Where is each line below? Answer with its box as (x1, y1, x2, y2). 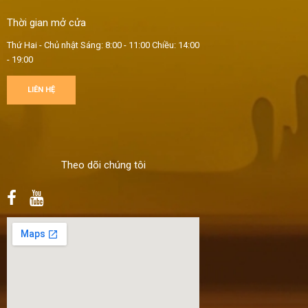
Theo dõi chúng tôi (60, 158, 146, 171)
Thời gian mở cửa (7, 16, 86, 29)
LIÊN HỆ (27, 85, 56, 94)
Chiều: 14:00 (150, 39, 199, 50)
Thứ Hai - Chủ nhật (7, 39, 78, 50)
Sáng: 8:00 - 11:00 (78, 39, 150, 50)
